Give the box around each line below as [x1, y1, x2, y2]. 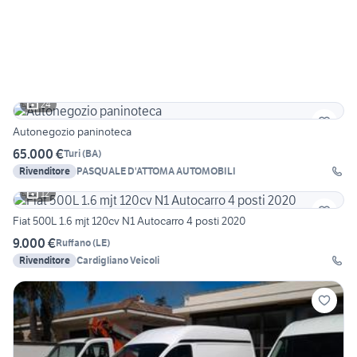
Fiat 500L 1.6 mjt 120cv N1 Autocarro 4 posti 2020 [13, 213, 245, 228]
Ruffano [56, 237, 91, 249]
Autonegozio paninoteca [13, 124, 131, 139]
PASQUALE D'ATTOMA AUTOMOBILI [76, 164, 236, 177]
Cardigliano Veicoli [76, 253, 159, 266]
